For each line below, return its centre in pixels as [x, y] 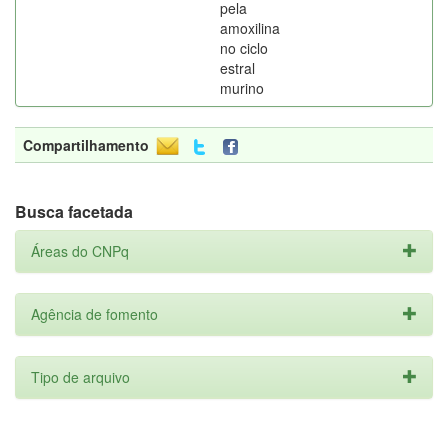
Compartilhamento [86, 145]
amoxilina [250, 28]
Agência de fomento [94, 314]
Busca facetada [74, 211]
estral [237, 68]
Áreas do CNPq [80, 251]
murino [242, 88]
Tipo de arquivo [80, 377]
